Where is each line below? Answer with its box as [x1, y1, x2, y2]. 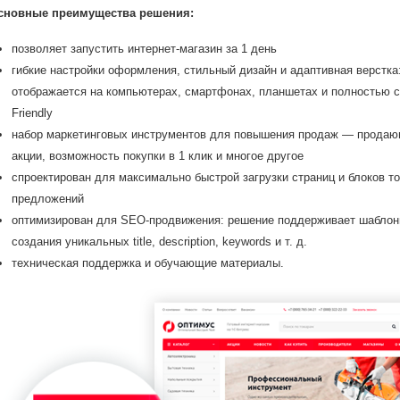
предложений [12, 192, 84, 206]
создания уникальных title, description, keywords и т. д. [12, 235, 307, 249]
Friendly [12, 106, 53, 121]
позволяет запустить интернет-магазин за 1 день [12, 42, 277, 56]
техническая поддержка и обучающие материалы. [12, 256, 284, 271]
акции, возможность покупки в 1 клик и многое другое [12, 149, 304, 163]
